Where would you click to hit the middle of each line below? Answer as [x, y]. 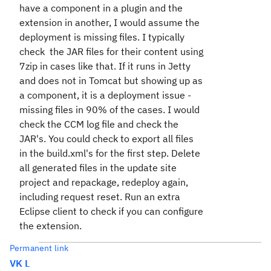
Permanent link [39, 248]
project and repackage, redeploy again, [104, 182]
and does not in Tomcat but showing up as [111, 80]
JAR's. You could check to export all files [106, 139]
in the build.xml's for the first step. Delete [110, 153]
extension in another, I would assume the [109, 22]
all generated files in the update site [98, 168]
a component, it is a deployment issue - [105, 95]
